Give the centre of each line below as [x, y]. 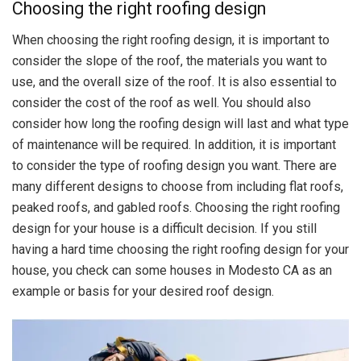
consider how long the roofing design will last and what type [180, 124]
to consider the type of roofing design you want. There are [174, 166]
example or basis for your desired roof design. [143, 292]
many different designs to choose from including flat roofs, [178, 187]
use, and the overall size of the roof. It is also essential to [174, 82]
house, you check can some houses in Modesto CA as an [172, 271]
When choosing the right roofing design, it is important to [171, 40]
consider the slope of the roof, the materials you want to [170, 61]
